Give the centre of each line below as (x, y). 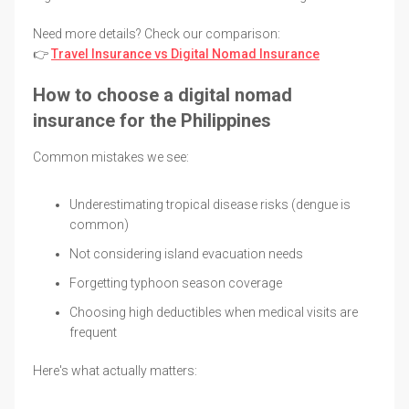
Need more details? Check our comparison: (157, 33)
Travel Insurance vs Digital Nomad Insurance (185, 53)
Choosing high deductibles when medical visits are (214, 312)
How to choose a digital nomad (163, 94)
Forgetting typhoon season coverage (176, 283)
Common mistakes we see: (111, 157)
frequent (93, 332)
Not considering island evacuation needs (186, 253)
